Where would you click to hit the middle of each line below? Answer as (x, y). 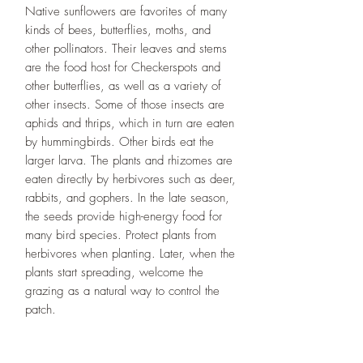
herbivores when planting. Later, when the (130, 253)
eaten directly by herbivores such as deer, (130, 179)
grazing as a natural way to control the (122, 290)
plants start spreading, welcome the (114, 272)
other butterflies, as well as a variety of (123, 85)
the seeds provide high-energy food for (124, 216)
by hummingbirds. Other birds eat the (120, 141)
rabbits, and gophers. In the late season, (127, 197)
